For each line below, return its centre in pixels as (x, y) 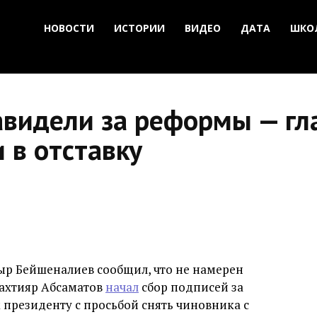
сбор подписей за (191, 287)
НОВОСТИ (69, 28)
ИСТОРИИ (139, 28)
